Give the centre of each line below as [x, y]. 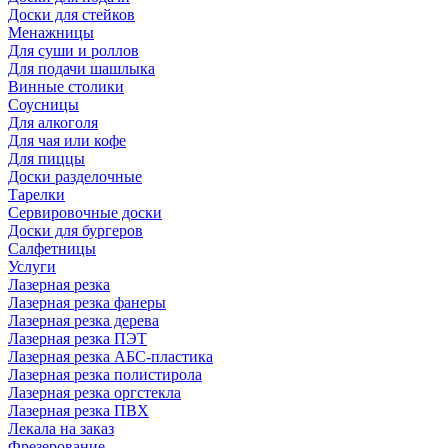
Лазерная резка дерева [83, 320]
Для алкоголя [53, 122]
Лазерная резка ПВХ [78, 410]
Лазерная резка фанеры [87, 302]
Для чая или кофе [67, 140]
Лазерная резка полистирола [105, 374]
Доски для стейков [71, 14]
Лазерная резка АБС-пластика [110, 356]
